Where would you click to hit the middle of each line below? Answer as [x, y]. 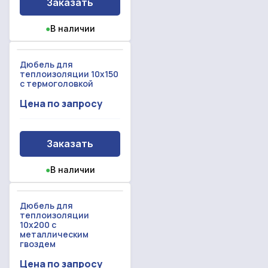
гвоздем [38, 243]
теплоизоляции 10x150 [69, 74]
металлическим [54, 234]
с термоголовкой [57, 83]
